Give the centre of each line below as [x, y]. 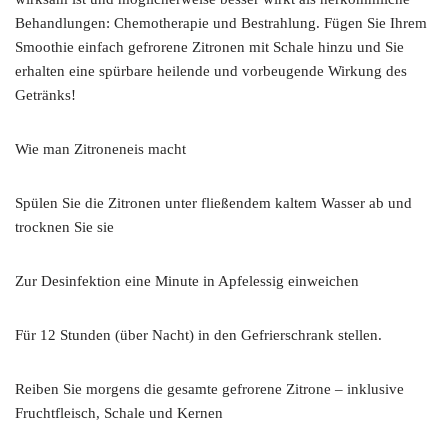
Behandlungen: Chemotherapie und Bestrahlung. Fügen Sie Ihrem [221, 22]
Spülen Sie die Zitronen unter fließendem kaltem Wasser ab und [213, 202]
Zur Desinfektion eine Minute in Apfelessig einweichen [187, 280]
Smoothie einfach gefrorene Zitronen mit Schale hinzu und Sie [209, 46]
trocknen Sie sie [64, 226]
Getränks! [45, 94]
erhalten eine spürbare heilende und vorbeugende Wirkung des [211, 70]
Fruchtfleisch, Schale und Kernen [119, 412]
